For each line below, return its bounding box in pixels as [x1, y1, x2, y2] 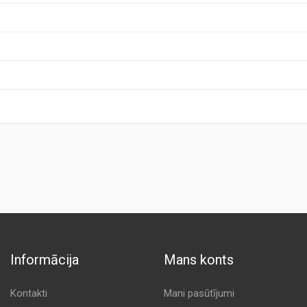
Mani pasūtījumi [163, 287, 234, 299]
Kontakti [10, 287, 47, 299]
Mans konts [163, 251, 234, 268]
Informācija [10, 251, 79, 268]
